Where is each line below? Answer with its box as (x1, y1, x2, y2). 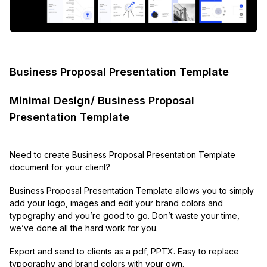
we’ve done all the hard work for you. (10, 223, 158, 234)
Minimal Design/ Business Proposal (10, 94, 194, 107)
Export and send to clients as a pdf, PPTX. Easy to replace (10, 246, 239, 257)
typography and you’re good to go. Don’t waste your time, (10, 210, 240, 221)
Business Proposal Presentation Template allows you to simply (10, 185, 254, 196)
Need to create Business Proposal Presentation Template (10, 150, 235, 160)
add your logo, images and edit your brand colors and (10, 198, 223, 209)
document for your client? (10, 162, 110, 173)
